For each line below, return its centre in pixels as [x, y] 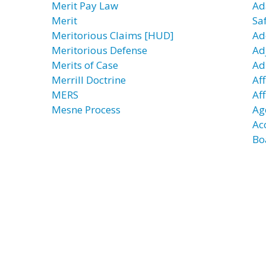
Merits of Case [85, 65]
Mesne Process [86, 110]
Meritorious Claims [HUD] [113, 35]
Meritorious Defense [99, 50]
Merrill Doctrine [89, 80]
